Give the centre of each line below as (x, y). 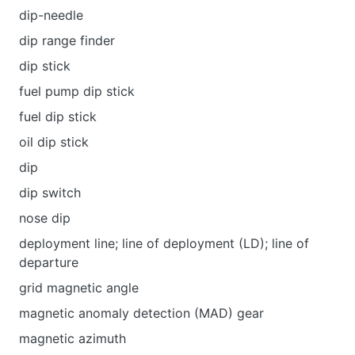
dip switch (50, 193)
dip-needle (51, 15)
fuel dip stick (58, 116)
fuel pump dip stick (77, 91)
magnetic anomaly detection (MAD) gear (141, 313)
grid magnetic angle (79, 288)
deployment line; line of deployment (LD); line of (164, 243)
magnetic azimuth (73, 338)
